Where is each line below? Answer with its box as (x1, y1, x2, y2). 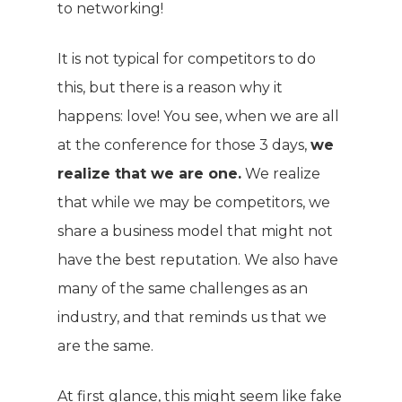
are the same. (57, 337, 153, 354)
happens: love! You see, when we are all (57, 108, 339, 125)
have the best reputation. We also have (57, 251, 338, 268)
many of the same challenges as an (57, 280, 308, 297)
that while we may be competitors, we (57, 194, 330, 211)
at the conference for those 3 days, (57, 136, 310, 153)
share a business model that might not (57, 223, 333, 240)
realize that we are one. (57, 165, 241, 182)
